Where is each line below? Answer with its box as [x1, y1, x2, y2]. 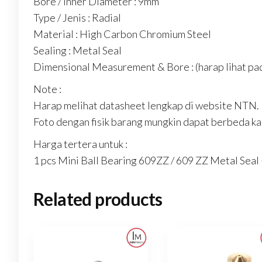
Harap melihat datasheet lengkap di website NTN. [33, 99, 259, 112]
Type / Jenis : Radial [33, 11, 121, 25]
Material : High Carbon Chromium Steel [33, 27, 211, 41]
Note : [33, 82, 61, 96]
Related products [33, 188, 163, 210]
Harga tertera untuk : [33, 137, 127, 151]
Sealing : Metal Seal [33, 44, 122, 57]
